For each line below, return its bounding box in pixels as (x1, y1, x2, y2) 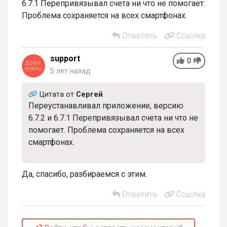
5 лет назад (50, 67, 91, 75)
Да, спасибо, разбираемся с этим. (22, 169, 147, 179)
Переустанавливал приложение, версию (28, 100, 183, 110)
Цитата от (39, 90, 76, 99)
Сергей (75, 90, 103, 99)
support (50, 54, 80, 63)
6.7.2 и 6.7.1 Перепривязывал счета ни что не (28, 112, 198, 123)
